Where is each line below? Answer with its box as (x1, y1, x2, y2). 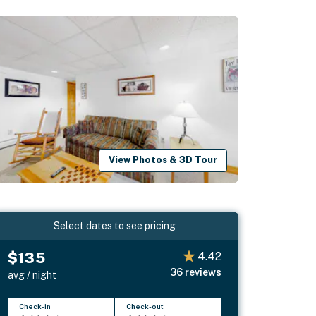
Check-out (126, 301, 164, 310)
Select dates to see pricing (54, 219, 176, 231)
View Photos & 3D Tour (109, 154, 218, 166)
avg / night (8, 269, 57, 281)
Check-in (19, 301, 51, 310)
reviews (184, 266, 221, 278)
